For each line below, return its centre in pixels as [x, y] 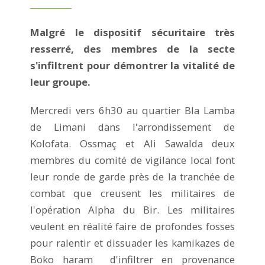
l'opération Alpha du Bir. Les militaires [132, 209]
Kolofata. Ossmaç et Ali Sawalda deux [132, 143]
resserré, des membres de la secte [132, 49]
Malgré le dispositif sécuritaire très [132, 32]
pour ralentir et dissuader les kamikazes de [132, 243]
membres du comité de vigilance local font [132, 160]
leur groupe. [60, 82]
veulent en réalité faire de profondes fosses [132, 226]
